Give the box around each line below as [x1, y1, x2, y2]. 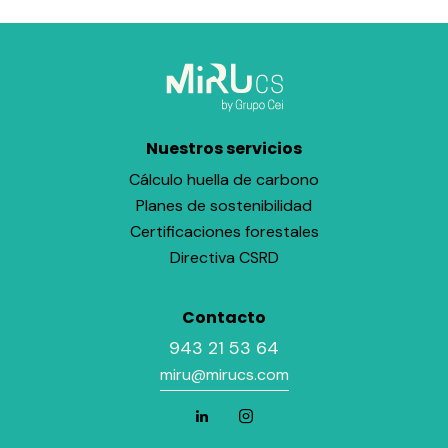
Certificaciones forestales [129, 220, 319, 242]
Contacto [182, 306, 266, 330]
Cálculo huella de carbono [129, 168, 319, 190]
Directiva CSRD [169, 246, 279, 268]
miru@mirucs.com [159, 364, 289, 386]
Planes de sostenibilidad [136, 194, 312, 216]
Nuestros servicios [146, 137, 302, 161]
